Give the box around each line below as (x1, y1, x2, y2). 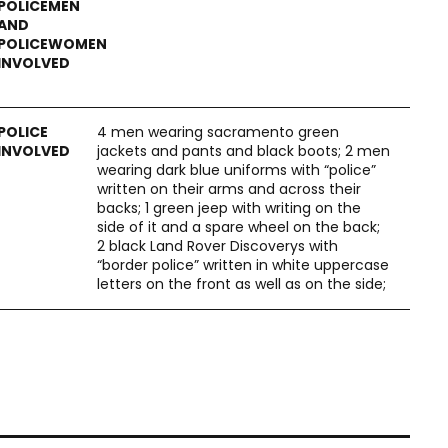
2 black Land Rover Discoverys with (97, 236, 338, 256)
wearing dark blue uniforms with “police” (97, 160, 376, 180)
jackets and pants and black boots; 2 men (97, 141, 390, 161)
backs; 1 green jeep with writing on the (97, 198, 361, 218)
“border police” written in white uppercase (97, 255, 389, 275)
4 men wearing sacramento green (97, 122, 339, 142)
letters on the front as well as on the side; (97, 274, 386, 294)
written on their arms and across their (97, 179, 361, 199)
